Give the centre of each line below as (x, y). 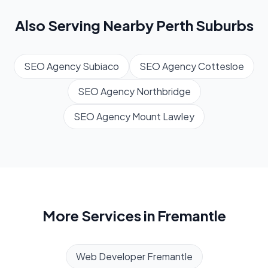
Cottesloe (221, 66)
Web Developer (110, 257)
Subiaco (101, 66)
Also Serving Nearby (85, 25)
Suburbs (223, 25)
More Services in (100, 216)
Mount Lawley (163, 117)
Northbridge (163, 92)
